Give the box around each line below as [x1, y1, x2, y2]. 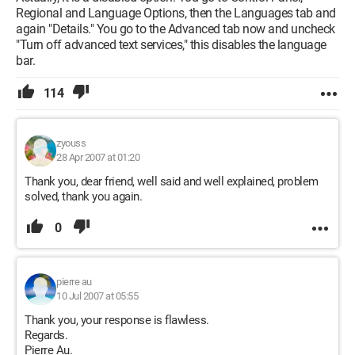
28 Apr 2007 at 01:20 [56, 151, 139, 163]
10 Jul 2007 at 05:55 [56, 290, 138, 302]
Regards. [25, 328, 67, 342]
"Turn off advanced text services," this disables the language [16, 37, 326, 52]
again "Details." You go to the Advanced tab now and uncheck [16, 21, 335, 36]
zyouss [56, 137, 86, 149]
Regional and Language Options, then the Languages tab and [16, 6, 336, 21]
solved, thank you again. [25, 189, 142, 204]
